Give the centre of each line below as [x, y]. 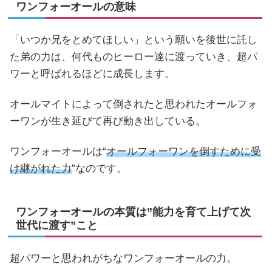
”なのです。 [99, 169]
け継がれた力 [41, 169]
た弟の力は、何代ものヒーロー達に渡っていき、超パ [134, 56]
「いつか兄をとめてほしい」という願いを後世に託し [134, 39]
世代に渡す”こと [57, 226]
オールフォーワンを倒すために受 [184, 152]
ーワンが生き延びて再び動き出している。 [108, 121]
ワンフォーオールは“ [58, 152]
